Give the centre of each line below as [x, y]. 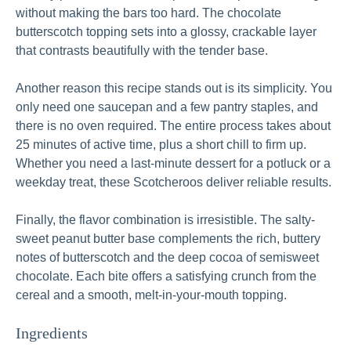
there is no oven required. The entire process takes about [173, 126]
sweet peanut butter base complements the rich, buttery [168, 239]
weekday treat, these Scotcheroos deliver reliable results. [174, 183]
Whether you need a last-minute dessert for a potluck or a [173, 164]
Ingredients [52, 333]
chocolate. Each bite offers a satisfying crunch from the [166, 277]
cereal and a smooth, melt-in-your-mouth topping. [151, 295]
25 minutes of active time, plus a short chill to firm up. [161, 145]
